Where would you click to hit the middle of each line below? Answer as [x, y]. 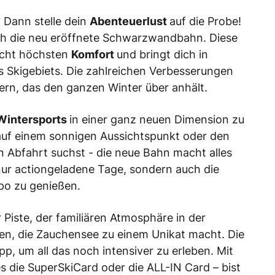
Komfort [94, 55]
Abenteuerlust [130, 21]
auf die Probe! [205, 21]
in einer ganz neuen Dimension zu [157, 120]
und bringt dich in [162, 55]
